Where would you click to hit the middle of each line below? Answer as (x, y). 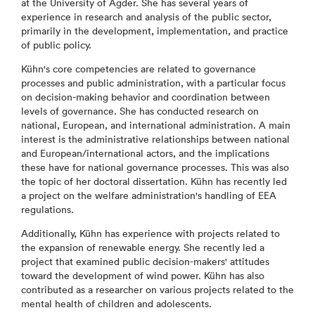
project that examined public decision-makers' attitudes (145, 262)
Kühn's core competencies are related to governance (139, 69)
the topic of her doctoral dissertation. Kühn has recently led (154, 181)
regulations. (47, 210)
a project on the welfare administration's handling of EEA (149, 195)
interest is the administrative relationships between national (155, 139)
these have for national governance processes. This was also (155, 167)
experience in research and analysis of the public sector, (146, 17)
